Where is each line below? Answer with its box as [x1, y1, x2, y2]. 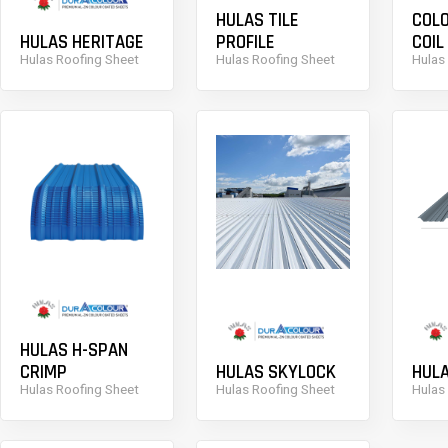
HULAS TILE [215, 9, 299, 33]
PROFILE [215, 31, 275, 55]
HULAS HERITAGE [19, 31, 144, 55]
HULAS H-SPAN [19, 339, 128, 363]
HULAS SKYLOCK [215, 361, 336, 385]
